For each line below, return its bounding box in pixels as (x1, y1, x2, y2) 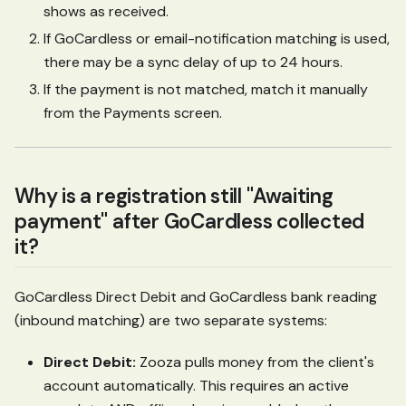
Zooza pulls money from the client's (136, 352, 374, 372)
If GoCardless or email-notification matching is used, (43, 29, 390, 49)
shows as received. (43, 2, 169, 22)
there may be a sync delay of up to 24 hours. (43, 53, 343, 72)
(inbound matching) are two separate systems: (14, 310, 327, 330)
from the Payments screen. (43, 103, 222, 123)
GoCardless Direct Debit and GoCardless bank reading (14, 286, 377, 306)
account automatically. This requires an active (43, 375, 349, 395)
